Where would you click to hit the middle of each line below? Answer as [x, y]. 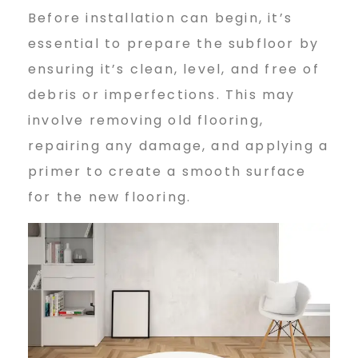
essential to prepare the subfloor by [174, 43]
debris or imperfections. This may [162, 94]
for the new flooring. [110, 197]
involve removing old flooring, [146, 120]
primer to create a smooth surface [167, 171]
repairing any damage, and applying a [179, 145]
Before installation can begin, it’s [161, 18]
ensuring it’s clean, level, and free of [174, 69]
